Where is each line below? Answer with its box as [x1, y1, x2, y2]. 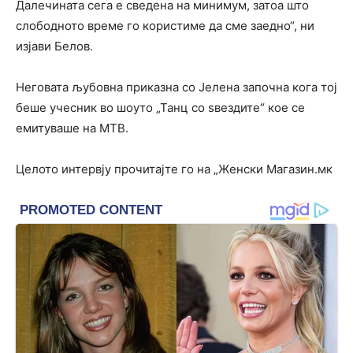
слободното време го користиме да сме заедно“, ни [16, 18, 314, 33]
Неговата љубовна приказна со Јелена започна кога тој [16, 80, 337, 95]
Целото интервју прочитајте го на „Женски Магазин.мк [16, 162, 333, 176]
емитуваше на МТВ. [16, 121, 128, 136]
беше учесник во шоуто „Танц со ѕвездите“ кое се [16, 100, 305, 115]
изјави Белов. [16, 39, 93, 54]
